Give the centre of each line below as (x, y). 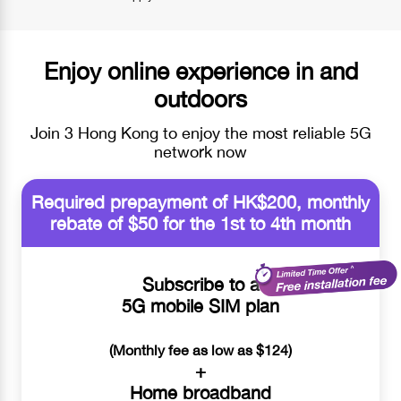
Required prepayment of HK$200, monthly (200, 201)
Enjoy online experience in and (200, 71)
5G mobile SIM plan (200, 305)
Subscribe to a (200, 284)
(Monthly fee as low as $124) (200, 350)
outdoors (200, 98)
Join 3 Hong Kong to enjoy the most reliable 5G (200, 132)
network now (200, 151)
